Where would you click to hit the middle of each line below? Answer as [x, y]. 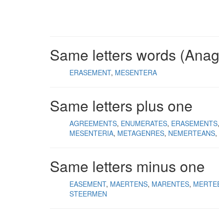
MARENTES [170, 184]
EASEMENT [88, 184]
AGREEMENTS [93, 123]
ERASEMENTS [194, 123]
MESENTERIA [91, 133]
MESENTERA [136, 72]
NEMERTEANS [192, 133]
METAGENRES [141, 133]
